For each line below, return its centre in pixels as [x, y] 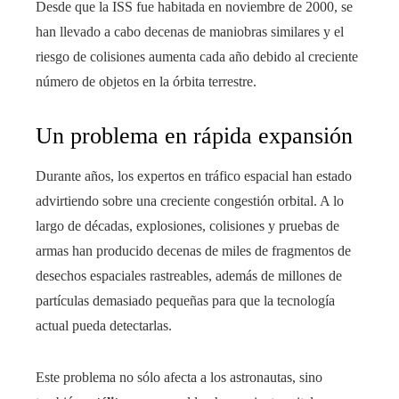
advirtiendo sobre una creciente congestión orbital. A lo [190, 201]
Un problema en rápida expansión [194, 136]
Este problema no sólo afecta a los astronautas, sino [179, 378]
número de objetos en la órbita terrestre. [146, 82]
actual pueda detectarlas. [104, 326]
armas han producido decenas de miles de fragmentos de [193, 251]
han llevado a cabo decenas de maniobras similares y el [190, 32]
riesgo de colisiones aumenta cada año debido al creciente [197, 57]
